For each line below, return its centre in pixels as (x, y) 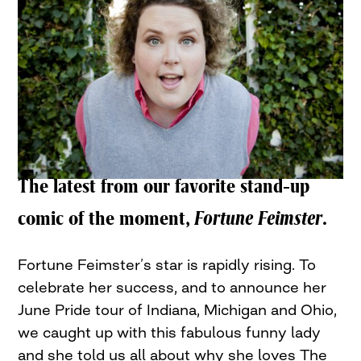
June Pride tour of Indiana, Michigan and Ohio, (178, 310)
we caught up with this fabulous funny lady (170, 332)
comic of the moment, (106, 218)
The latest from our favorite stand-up (164, 186)
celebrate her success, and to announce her (172, 287)
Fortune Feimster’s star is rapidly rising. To (167, 265)
